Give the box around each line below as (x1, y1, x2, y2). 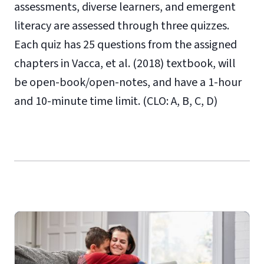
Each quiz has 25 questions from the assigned (14, 37, 237, 53)
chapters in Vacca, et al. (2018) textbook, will (14, 55, 236, 72)
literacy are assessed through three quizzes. (14, 18, 229, 34)
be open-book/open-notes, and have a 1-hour (14, 74, 242, 91)
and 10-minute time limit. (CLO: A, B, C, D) (14, 93, 217, 110)
